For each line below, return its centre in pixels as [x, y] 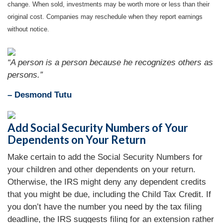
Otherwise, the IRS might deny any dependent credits [107, 182]
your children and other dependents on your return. [102, 169]
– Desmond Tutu [40, 95]
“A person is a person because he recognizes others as [110, 62]
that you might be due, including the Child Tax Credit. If [109, 194]
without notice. [28, 29]
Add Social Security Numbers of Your [98, 128]
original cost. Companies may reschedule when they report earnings [105, 16]
